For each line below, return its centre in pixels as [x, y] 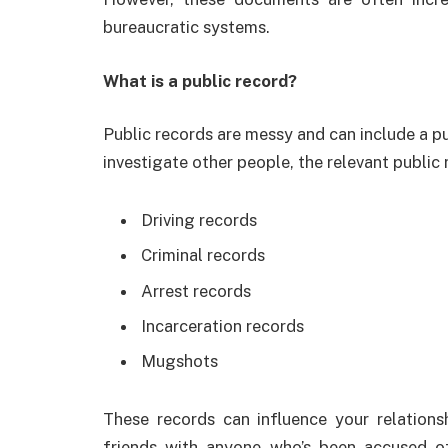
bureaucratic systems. [186, 27]
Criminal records [203, 255]
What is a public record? [200, 80]
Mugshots [179, 361]
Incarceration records [222, 326]
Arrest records [196, 290]
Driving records [199, 220]
